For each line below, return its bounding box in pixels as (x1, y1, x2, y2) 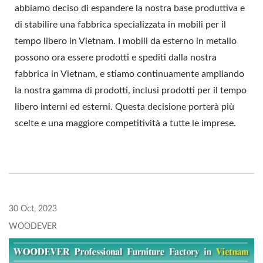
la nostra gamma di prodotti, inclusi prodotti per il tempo (15, 86, 247, 96)
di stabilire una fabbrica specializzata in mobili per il (15, 20, 226, 30)
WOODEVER (9, 222, 57, 231)
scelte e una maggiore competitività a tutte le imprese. (15, 119, 236, 129)
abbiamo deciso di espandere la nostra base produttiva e (15, 4, 245, 14)
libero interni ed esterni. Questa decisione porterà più (15, 102, 234, 112)
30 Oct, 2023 (9, 205, 57, 214)
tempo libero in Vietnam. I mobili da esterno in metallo (15, 36, 237, 46)
